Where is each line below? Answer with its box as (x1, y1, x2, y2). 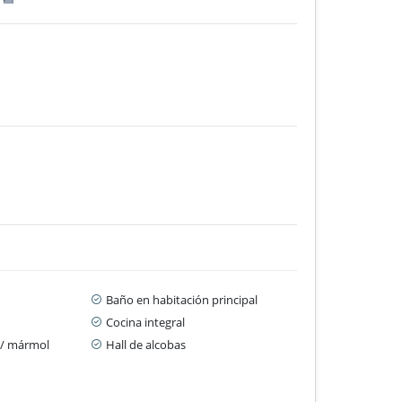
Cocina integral (106, 313, 186, 330)
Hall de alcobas (106, 336, 187, 353)
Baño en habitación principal (106, 291, 258, 308)
